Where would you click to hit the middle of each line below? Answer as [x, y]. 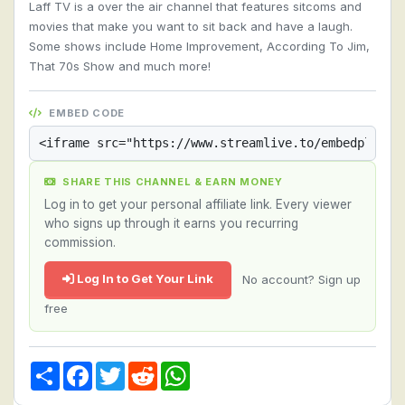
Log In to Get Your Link [144, 278]
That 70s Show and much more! [120, 66]
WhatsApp [221, 368]
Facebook [123, 368]
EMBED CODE [85, 113]
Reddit [177, 368]
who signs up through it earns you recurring [171, 223]
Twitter [145, 368]
